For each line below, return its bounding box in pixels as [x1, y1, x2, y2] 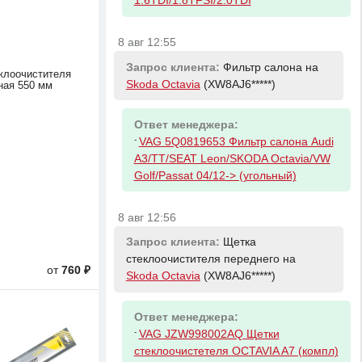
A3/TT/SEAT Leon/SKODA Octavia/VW [133, 152, 330, 165]
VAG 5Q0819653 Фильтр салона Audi [138, 135, 334, 148]
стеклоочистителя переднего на [125, 253, 296, 266]
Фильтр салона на [222, 61, 318, 74]
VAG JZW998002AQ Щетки [138, 327, 280, 340]
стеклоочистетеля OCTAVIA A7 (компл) [133, 344, 339, 357]
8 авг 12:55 [118, 36, 177, 48]
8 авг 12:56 [118, 211, 177, 224]
